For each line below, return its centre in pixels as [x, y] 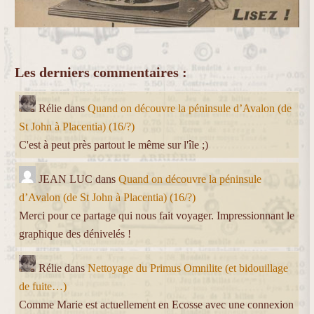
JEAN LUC [66, 179]
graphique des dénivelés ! [75, 234]
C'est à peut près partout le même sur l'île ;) [114, 145]
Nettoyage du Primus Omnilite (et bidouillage [188, 268]
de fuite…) [43, 287]
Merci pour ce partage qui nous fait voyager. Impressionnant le [157, 216]
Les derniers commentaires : [101, 73]
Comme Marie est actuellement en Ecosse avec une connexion [156, 305]
